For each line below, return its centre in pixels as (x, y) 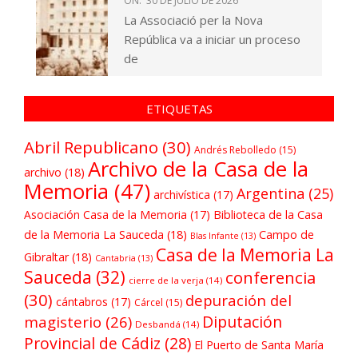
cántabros (82, 302)
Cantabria (115, 259)
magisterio (63, 322)
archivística (182, 195)
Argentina (270, 194)
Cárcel (149, 303)
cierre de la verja (166, 280)
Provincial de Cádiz (92, 344)
